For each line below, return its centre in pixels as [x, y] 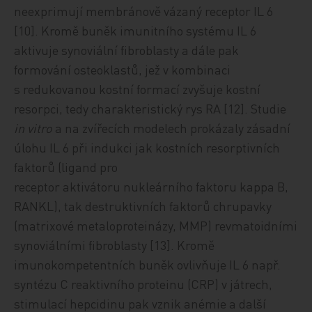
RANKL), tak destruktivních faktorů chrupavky [143, 205]
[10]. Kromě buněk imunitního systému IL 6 [135, 30]
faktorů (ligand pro [66, 166]
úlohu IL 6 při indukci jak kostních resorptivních [147, 147]
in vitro [33, 127]
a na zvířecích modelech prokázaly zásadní [172, 127]
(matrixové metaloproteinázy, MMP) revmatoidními [156, 225]
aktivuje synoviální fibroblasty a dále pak [127, 49]
